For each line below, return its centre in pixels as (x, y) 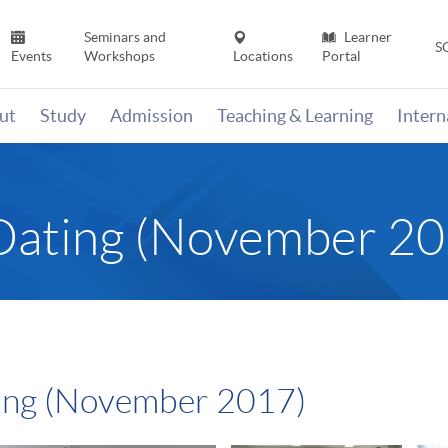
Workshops (119, 56)
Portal (341, 56)
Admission (151, 116)
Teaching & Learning (295, 116)
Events (32, 56)
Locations (263, 56)
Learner (366, 37)
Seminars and (124, 37)
